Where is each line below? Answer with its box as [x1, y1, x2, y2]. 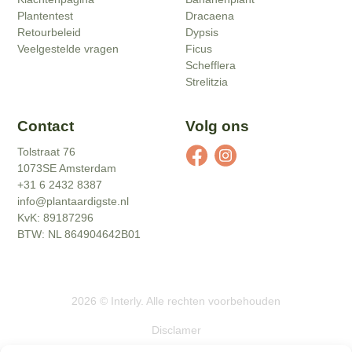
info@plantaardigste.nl [17, 194, 130, 207]
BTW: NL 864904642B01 [17, 227, 141, 240]
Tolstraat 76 [17, 145, 76, 158]
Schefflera [185, 58, 236, 71]
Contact [17, 117, 75, 134]
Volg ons [185, 117, 249, 134]
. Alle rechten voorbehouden [141, 294, 280, 307]
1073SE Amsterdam [17, 161, 117, 174]
